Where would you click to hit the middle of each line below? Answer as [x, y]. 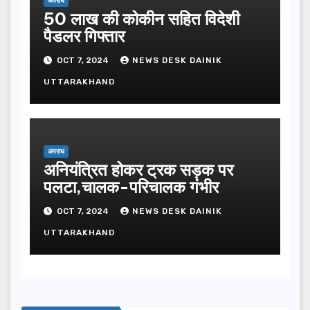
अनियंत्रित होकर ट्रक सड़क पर [138, 169]
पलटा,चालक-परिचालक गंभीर [131, 186]
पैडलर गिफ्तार [84, 36]
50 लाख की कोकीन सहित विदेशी [141, 18]
